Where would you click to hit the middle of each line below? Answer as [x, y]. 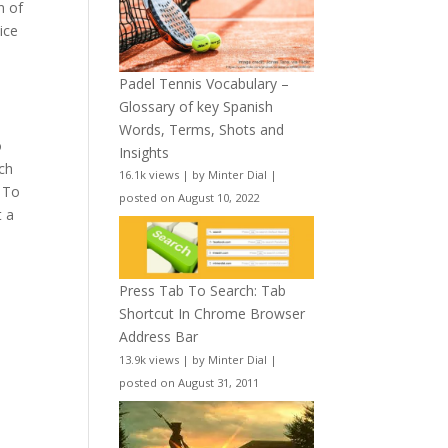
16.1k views [149, 175]
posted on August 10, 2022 [189, 198]
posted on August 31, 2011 [189, 382]
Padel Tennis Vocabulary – [204, 83]
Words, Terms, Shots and [202, 129]
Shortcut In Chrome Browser [212, 313]
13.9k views [149, 359]
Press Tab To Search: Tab [203, 290]
